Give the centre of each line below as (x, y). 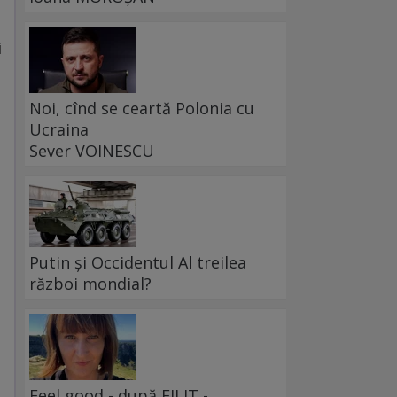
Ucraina (59, 130)
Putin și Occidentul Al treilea (138, 263)
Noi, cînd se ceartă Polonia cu (142, 109)
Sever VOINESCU (92, 151)
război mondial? (90, 284)
